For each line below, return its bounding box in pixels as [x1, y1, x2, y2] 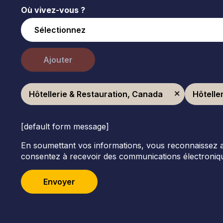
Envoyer [43, 177, 75, 187]
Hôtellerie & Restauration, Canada [28, 89, 163, 100]
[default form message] [20, 121, 109, 132]
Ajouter [43, 55, 73, 65]
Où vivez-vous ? [20, 5, 85, 15]
